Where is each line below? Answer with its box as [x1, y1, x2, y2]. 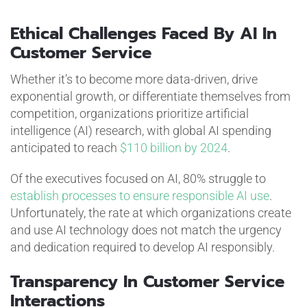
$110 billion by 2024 [119, 140, 228, 155]
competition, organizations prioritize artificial [10, 106, 249, 121]
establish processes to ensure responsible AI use [10, 188, 269, 203]
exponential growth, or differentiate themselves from [10, 88, 291, 103]
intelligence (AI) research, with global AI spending [10, 123, 271, 138]
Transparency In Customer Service [10, 269, 284, 294]
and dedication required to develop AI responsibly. [10, 239, 275, 254]
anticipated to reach [10, 140, 120, 155]
